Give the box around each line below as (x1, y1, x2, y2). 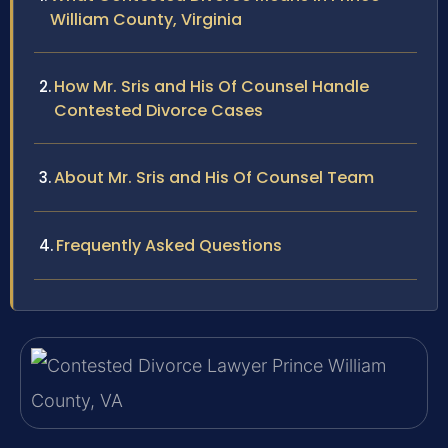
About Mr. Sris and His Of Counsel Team (54, 166, 374, 190)
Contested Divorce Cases (54, 99, 263, 123)
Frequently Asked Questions (56, 234, 282, 258)
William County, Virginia (50, 8, 242, 32)
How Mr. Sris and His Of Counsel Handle (54, 75, 369, 99)
